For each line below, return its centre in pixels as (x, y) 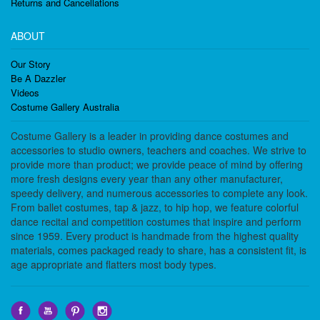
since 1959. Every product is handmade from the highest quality (155, 236)
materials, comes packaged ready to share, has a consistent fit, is (159, 250)
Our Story (31, 64)
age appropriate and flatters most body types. (114, 264)
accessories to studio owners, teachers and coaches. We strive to (159, 150)
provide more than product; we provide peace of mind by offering (157, 164)
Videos (25, 92)
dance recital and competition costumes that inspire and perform (156, 221)
